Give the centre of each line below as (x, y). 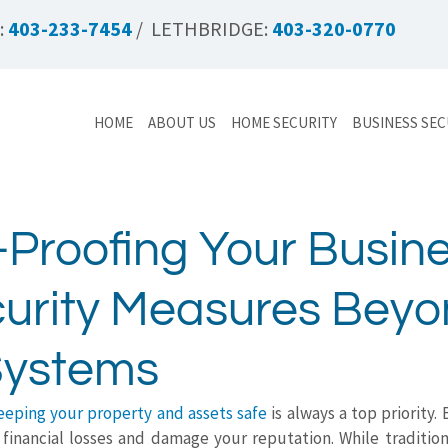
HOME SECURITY (284, 122)
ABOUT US (182, 122)
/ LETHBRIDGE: (202, 28)
